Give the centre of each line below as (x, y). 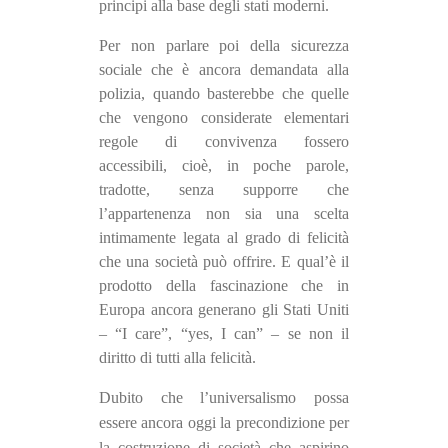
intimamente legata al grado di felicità (224, 238)
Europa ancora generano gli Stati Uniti (224, 310)
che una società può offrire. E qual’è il (224, 262)
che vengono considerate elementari (224, 118)
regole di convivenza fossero (224, 142)
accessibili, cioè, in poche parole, (224, 166)
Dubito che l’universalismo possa (224, 398)
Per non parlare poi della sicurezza (224, 46)
